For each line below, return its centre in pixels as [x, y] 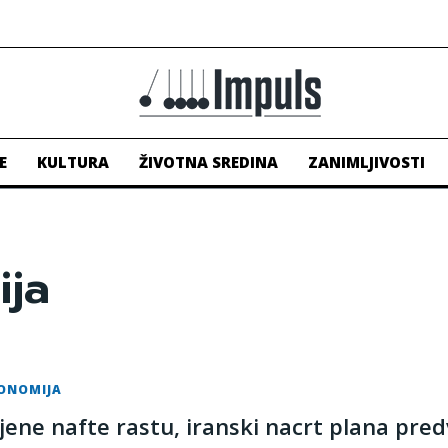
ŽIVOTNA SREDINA [208, 162]
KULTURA [73, 162]
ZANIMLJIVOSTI [366, 162]
